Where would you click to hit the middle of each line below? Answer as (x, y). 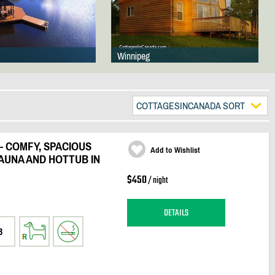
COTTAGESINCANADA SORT (190, 106)
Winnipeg (133, 56)
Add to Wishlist (175, 150)
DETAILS (176, 213)
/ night (157, 181)
